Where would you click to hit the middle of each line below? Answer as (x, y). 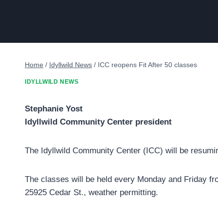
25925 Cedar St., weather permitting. (91, 193)
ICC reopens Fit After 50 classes (147, 64)
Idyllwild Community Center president (98, 122)
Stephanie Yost (54, 109)
